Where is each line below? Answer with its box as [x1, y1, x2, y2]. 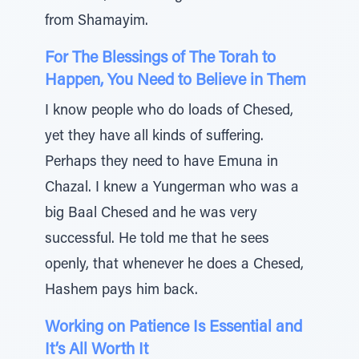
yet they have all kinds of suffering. [45, 130, 264, 144]
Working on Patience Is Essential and [45, 320, 302, 336]
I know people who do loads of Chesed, [45, 104, 293, 119]
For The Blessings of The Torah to [45, 50, 276, 67]
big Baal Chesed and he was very [45, 207, 257, 221]
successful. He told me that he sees [45, 232, 269, 247]
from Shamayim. [45, 14, 148, 29]
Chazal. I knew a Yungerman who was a [45, 181, 299, 196]
